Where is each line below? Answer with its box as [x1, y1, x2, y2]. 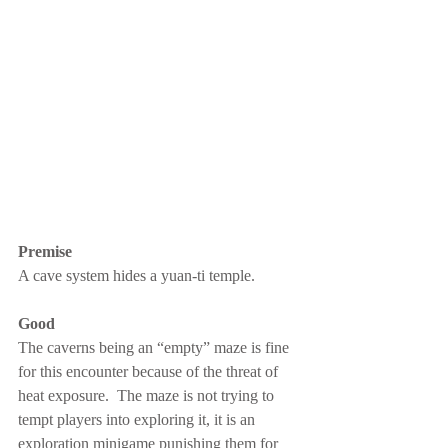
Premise [18, 243, 72, 260]
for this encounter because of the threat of [18, 363, 282, 380]
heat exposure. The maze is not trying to [18, 387, 278, 404]
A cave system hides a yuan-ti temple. [18, 267, 255, 284]
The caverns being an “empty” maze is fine [18, 339, 293, 356]
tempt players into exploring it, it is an [18, 411, 259, 428]
